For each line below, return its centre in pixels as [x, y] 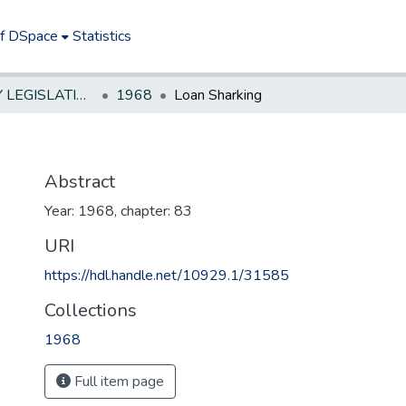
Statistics [102, 36]
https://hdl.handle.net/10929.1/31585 [167, 275]
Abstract [80, 182]
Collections [91, 310]
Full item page [117, 382]
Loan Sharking [218, 95]
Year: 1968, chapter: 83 [118, 211]
